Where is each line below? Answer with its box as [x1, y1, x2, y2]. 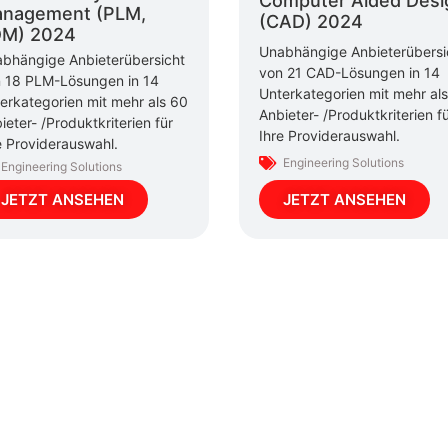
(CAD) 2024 [259, 11, 363, 33]
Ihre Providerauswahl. [259, 126, 400, 144]
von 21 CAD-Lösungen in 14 [259, 63, 440, 81]
